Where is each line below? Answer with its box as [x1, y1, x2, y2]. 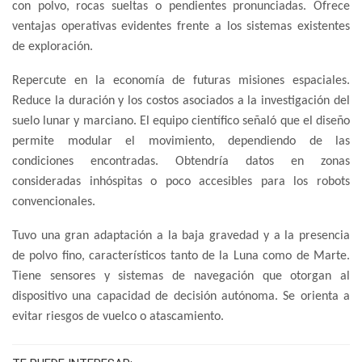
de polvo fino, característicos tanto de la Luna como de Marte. [12, 250, 350, 263]
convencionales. [12, 196, 95, 209]
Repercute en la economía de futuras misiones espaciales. [12, 74, 350, 88]
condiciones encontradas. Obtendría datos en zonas [12, 155, 350, 169]
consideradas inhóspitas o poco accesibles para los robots [12, 175, 350, 189]
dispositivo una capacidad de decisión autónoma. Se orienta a [12, 290, 350, 304]
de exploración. [12, 40, 93, 54]
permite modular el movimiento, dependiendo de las [12, 135, 350, 149]
